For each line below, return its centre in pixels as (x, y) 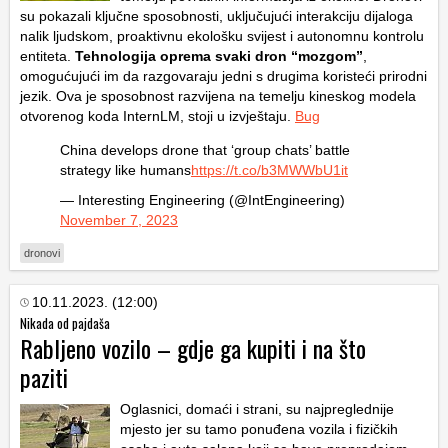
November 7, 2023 (119, 220)
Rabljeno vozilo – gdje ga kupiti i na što (193, 348)
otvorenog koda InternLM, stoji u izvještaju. (157, 116)
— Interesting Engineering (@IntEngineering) (202, 200)
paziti (44, 377)
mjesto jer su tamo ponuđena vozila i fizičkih (259, 429)
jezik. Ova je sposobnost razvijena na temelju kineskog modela (218, 96)
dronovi (42, 253)
